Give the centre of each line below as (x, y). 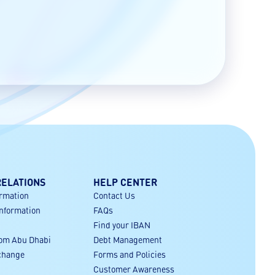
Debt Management (127, 239)
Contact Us (114, 195)
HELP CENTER (125, 182)
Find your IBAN (122, 225)
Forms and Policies (129, 254)
